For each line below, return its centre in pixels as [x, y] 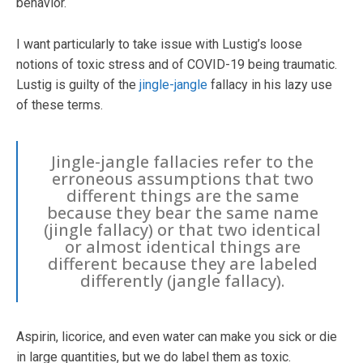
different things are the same [182, 195]
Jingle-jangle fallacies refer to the [182, 161]
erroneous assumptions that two [182, 178]
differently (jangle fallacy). [182, 280]
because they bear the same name [182, 212]
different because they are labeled [182, 263]
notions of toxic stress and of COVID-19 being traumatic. [177, 64]
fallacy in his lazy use [271, 84]
